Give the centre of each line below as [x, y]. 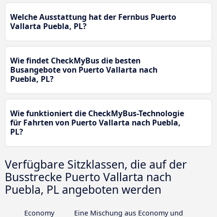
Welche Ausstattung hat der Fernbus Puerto [93, 17]
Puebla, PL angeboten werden [83, 190]
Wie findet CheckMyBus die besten [75, 61]
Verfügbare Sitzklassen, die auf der [96, 164]
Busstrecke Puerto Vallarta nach [88, 177]
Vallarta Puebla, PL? [48, 26]
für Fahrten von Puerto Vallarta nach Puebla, [95, 123]
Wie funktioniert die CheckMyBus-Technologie [97, 114]
